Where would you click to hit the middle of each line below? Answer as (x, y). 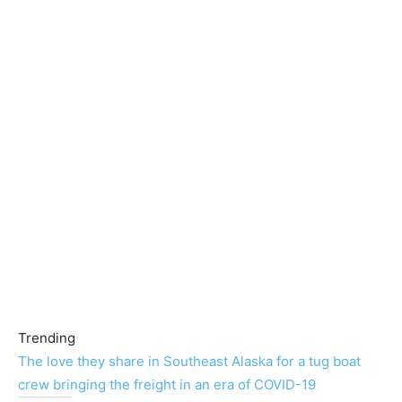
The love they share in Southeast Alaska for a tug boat (189, 361)
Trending (47, 338)
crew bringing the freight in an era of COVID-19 (167, 385)
